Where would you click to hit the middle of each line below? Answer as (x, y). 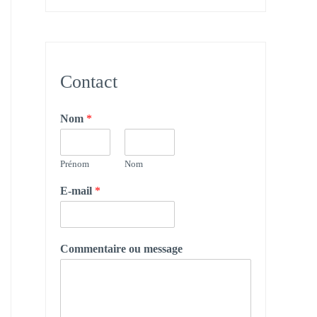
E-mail (77, 191)
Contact (89, 82)
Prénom (75, 164)
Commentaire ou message (121, 249)
